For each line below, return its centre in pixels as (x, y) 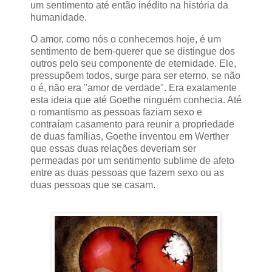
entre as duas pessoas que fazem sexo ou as (127, 172)
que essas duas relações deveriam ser (113, 148)
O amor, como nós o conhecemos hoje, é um (126, 39)
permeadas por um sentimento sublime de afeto (132, 160)
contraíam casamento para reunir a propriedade (132, 124)
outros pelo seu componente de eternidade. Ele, (133, 63)
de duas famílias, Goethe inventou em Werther (130, 136)
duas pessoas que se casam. (93, 185)
